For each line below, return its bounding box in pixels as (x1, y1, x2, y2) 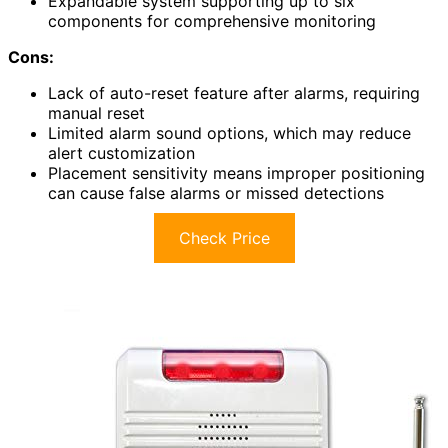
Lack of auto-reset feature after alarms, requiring (48, 83, 420, 104)
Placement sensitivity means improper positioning (48, 163, 425, 184)
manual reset (48, 103, 145, 124)
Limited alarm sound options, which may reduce (48, 123, 411, 144)
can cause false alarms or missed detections (48, 183, 384, 204)
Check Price (178, 228, 270, 249)
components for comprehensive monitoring (48, 11, 376, 32)
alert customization (48, 143, 195, 164)
